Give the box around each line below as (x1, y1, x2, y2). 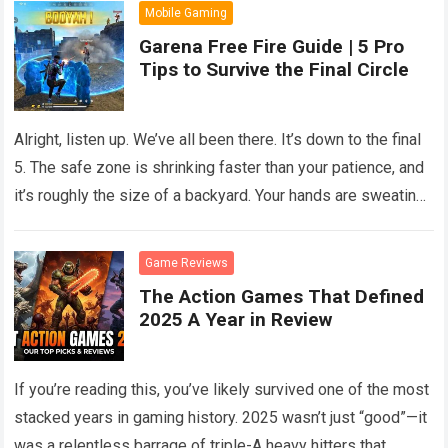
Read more (304, 244, 375, 260)
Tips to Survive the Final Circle (139, 58, 410, 81)
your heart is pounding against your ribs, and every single (14, 214, 411, 233)
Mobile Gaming (145, 6, 228, 20)
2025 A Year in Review (139, 308, 333, 331)
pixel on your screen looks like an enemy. (14, 242, 301, 261)
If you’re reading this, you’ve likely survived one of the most (14, 380, 430, 399)
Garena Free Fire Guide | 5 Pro (139, 35, 405, 58)
